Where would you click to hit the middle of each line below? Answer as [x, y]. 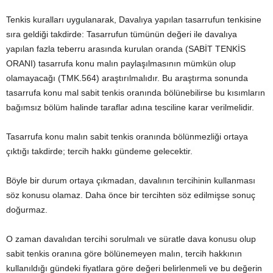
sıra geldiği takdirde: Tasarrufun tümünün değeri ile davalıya [122, 34]
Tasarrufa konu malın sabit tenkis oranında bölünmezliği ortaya [127, 136]
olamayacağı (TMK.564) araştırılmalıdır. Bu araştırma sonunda [127, 78]
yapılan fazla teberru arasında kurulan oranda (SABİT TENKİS [126, 49]
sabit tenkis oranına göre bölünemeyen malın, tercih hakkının [124, 253]
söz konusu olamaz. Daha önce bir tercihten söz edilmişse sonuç [131, 195]
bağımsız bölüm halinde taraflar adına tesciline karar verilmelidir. [130, 107]
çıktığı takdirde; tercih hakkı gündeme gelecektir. [99, 151]
